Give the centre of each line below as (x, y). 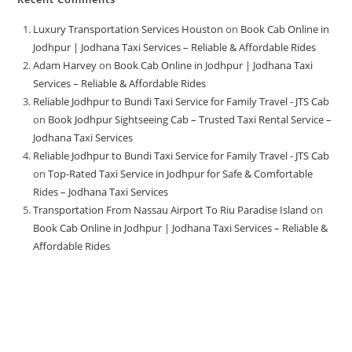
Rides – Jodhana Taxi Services (101, 191)
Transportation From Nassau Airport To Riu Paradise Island (171, 209)
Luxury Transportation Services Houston (128, 29)
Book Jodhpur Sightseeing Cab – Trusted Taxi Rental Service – (190, 119)
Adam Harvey (65, 65)
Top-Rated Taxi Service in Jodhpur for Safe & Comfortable (181, 173)
